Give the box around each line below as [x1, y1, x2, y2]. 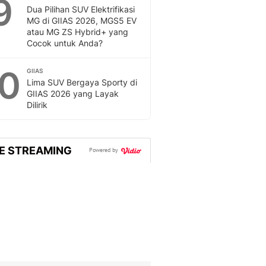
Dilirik [27, 100, 47, 110]
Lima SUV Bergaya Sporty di [27, 77, 137, 87]
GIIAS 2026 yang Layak [27, 88, 119, 99]
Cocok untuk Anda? [27, 38, 103, 48]
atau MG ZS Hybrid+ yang [27, 27, 128, 37]
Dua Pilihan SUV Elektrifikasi [27, 4, 135, 14]
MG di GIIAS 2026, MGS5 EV [27, 15, 137, 26]
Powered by [89, 146, 120, 154]
